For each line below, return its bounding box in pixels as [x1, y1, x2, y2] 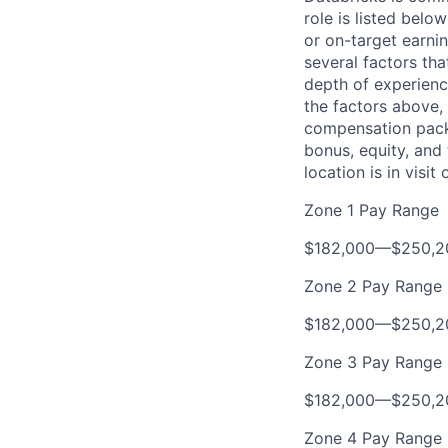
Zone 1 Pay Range [304, 200, 439, 220]
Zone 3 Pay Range [304, 352, 442, 372]
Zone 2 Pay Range [304, 276, 442, 296]
